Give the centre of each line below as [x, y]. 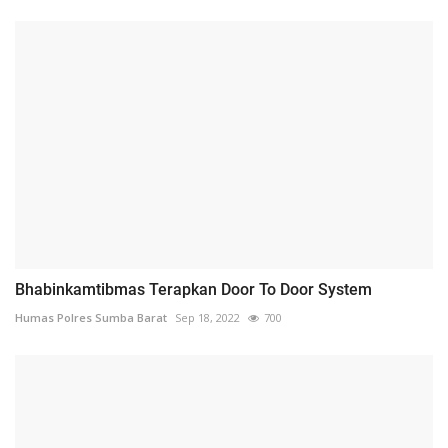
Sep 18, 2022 [207, 318]
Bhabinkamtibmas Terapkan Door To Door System [193, 290]
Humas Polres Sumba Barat [91, 318]
